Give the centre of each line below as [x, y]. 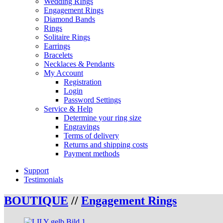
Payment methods [92, 154]
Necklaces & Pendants [79, 64]
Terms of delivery [91, 136]
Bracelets [58, 55]
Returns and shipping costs [106, 145]
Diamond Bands [69, 19]
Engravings [82, 127]
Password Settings [92, 100]
